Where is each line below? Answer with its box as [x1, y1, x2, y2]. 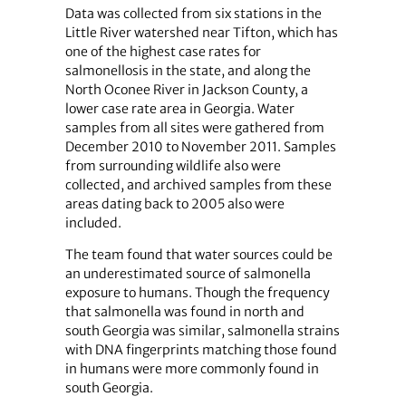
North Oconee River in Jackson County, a [64, 81, 308, 98]
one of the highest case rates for [64, 43, 261, 60]
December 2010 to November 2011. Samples [64, 138, 336, 155]
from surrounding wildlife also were [64, 157, 281, 174]
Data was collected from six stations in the [64, 5, 322, 22]
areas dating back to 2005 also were [64, 195, 285, 212]
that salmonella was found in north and [64, 304, 304, 321]
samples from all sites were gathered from [64, 119, 324, 136]
